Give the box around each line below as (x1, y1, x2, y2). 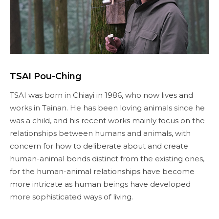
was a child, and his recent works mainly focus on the (10, 116, 205, 126)
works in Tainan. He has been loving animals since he (10, 103, 205, 113)
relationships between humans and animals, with (10, 129, 191, 138)
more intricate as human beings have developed (10, 179, 191, 189)
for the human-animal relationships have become (10, 167, 195, 176)
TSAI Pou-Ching (10, 71, 82, 82)
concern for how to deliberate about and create (10, 141, 188, 151)
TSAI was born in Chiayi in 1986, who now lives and (10, 90, 193, 100)
